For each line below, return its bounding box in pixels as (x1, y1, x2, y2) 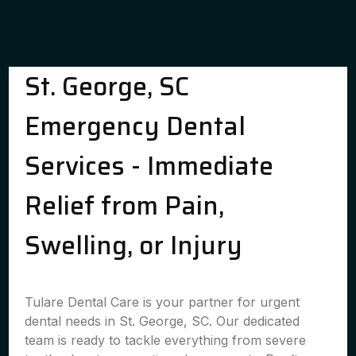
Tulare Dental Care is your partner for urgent (25, 294, 300, 310)
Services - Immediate (25, 146, 274, 186)
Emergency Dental (25, 106, 246, 146)
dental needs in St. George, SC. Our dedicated (25, 313, 300, 329)
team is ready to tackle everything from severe (25, 332, 307, 348)
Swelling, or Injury (25, 226, 243, 265)
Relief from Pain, (25, 186, 225, 226)
